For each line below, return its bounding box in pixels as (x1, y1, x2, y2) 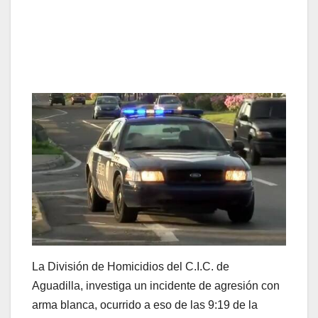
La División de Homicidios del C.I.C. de (32, 260, 229, 273)
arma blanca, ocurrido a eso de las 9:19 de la (32, 298, 258, 311)
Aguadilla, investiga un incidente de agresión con (32, 279, 280, 292)
